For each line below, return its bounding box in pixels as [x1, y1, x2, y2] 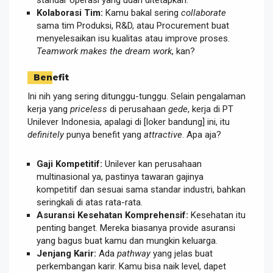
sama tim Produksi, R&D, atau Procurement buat [37, 19, 229, 31]
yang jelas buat [151, 248, 213, 260]
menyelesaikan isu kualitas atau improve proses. [37, 32, 230, 44]
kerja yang [27, 104, 70, 115]
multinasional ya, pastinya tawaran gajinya [37, 171, 204, 183]
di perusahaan [107, 104, 168, 115]
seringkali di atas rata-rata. [37, 197, 143, 208]
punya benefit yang [64, 129, 144, 141]
